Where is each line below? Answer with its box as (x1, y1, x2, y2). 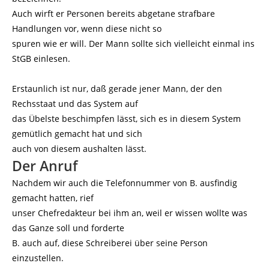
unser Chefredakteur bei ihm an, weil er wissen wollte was (12, 207, 247, 219)
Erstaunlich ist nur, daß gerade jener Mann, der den (12, 83, 222, 94)
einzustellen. (12, 252, 64, 264)
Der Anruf (12, 156, 77, 175)
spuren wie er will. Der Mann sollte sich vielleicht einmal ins (12, 38, 255, 49)
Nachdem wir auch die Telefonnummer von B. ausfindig (12, 177, 237, 189)
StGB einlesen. (12, 53, 70, 64)
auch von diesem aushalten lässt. (12, 143, 147, 154)
